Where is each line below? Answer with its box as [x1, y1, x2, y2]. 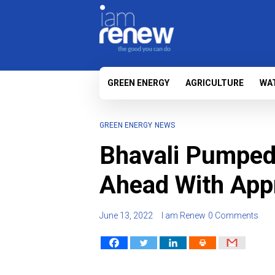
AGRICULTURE [185, 78, 244, 88]
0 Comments [208, 211, 258, 220]
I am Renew [161, 211, 206, 220]
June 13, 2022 [99, 211, 153, 220]
